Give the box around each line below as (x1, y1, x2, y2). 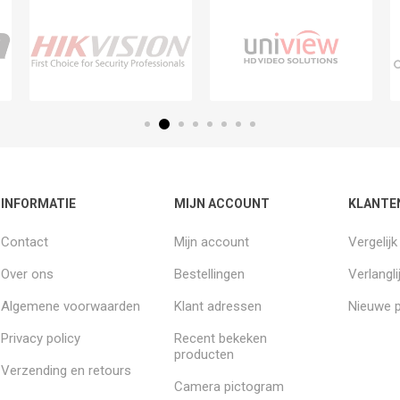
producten (174, 346, 235, 363)
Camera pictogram (174, 379, 285, 396)
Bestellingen (174, 266, 246, 283)
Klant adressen (174, 298, 262, 315)
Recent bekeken (174, 330, 268, 347)
